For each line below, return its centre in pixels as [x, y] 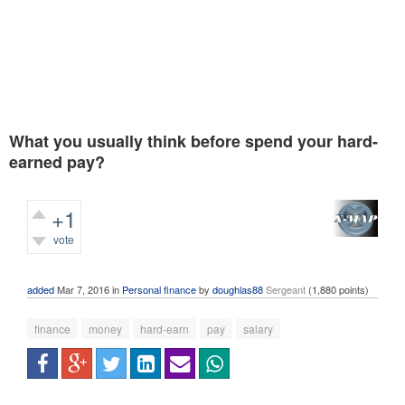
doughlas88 [238, 289]
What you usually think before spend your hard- [193, 141]
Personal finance [159, 289]
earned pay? [57, 162]
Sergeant [286, 289]
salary [258, 329]
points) [353, 289]
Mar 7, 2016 [83, 289]
